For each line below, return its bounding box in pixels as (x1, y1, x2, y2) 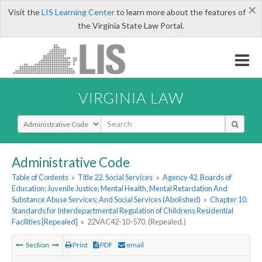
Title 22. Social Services (78, 173, 153, 182)
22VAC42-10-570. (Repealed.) (87, 217, 187, 227)
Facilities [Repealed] (12, 217, 78, 227)
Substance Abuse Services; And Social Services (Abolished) (12, 195, 201, 205)
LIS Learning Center (41, 7, 115, 17)
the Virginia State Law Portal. (78, 20, 184, 30)
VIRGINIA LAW (78, 88, 184, 106)
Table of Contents (12, 173, 68, 182)
